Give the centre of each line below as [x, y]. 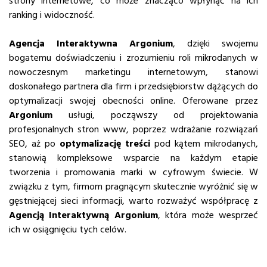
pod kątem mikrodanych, [204, 144]
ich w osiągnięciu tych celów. [68, 230]
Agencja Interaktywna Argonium [91, 44]
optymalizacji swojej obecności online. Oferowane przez [133, 101]
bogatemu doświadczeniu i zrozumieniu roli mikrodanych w [133, 58]
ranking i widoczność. [52, 15]
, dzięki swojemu [215, 44]
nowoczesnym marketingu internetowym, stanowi [133, 72]
